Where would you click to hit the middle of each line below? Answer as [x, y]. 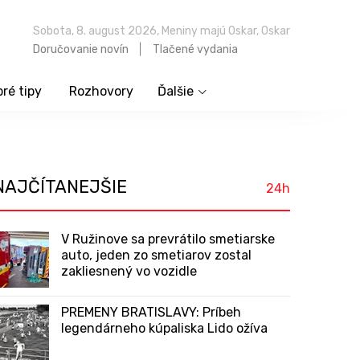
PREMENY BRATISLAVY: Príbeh [151, 312]
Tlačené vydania [195, 49]
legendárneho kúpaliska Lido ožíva [164, 328]
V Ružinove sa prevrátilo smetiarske [168, 239]
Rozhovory [101, 91]
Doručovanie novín [81, 49]
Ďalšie [175, 91]
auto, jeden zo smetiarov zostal [156, 255]
